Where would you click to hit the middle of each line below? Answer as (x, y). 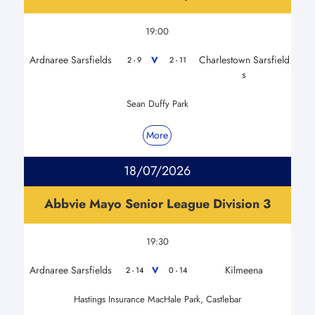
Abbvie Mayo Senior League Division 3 (157, 204)
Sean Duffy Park (157, 103)
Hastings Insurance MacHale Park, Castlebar (157, 299)
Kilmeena (244, 270)
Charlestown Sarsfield (244, 59)
